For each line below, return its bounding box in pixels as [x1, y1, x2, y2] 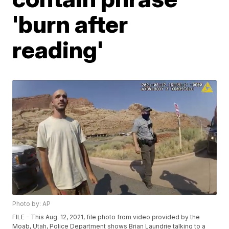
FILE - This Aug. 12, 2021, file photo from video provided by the [12, 213, 200, 221]
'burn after [12, 10, 128, 38]
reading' [12, 35, 104, 64]
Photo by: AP [12, 200, 51, 208]
